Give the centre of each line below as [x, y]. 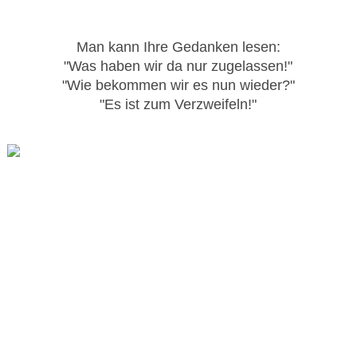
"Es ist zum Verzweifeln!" [178, 105]
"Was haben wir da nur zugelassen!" [178, 67]
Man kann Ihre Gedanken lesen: [178, 47]
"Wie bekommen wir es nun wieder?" [178, 86]
